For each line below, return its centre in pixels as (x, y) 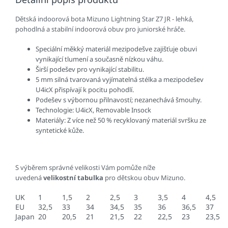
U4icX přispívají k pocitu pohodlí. (85, 90)
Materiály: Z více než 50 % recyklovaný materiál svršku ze (121, 120)
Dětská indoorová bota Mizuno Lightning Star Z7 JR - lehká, (104, 19)
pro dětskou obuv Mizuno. (144, 178)
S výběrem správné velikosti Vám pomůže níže (85, 168)
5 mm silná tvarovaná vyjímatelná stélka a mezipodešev (120, 80)
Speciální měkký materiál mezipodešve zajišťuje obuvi (116, 49)
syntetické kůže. (60, 131)
